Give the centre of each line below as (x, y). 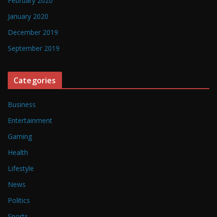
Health (18, 153)
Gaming (20, 137)
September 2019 (34, 48)
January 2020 (28, 16)
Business (22, 105)
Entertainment (30, 121)
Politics (19, 201)
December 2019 (33, 32)
